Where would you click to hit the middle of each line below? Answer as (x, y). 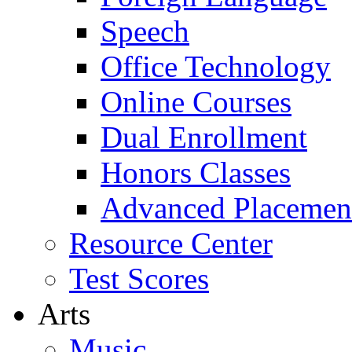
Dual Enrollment (204, 137)
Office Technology (216, 66)
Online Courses (196, 102)
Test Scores (139, 279)
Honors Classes (196, 172)
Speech (145, 31)
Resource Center (171, 243)
